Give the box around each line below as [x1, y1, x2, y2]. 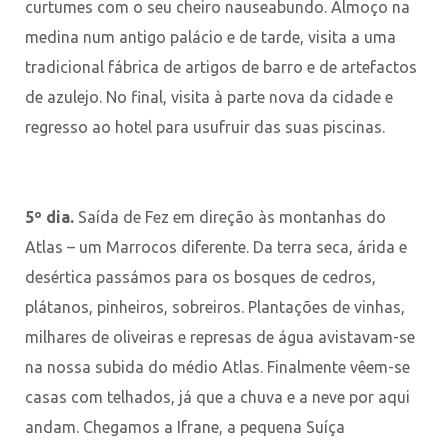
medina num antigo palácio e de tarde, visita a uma [25, 27, 396, 46]
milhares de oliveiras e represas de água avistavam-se [25, 327, 415, 346]
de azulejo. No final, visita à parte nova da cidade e [25, 87, 393, 106]
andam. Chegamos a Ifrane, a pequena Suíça [25, 417, 345, 436]
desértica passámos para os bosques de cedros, [25, 267, 376, 286]
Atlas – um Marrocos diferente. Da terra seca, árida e [25, 237, 407, 256]
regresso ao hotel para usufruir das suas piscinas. [25, 117, 385, 136]
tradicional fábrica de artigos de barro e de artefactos [25, 57, 417, 76]
